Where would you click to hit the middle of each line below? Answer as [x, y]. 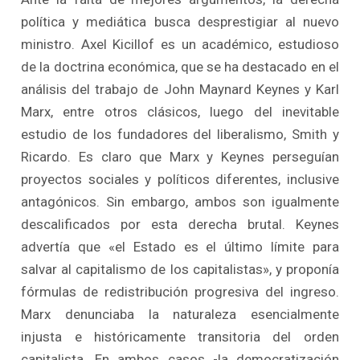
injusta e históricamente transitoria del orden [180, 336]
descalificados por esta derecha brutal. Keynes [180, 224]
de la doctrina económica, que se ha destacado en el [180, 66]
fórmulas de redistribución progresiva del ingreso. [180, 291]
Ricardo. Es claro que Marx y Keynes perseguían [180, 156]
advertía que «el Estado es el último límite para [180, 246]
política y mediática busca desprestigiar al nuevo [180, 21]
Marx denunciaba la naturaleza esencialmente [180, 314]
